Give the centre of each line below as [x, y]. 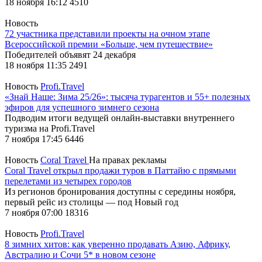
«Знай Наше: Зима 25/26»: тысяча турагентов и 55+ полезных [127, 96]
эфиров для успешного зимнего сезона [82, 107]
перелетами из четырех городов [68, 181]
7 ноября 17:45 [35, 139]
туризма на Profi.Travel [50, 128]
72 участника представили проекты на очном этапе [107, 33]
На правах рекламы [128, 160]
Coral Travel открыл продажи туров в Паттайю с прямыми [120, 170]
